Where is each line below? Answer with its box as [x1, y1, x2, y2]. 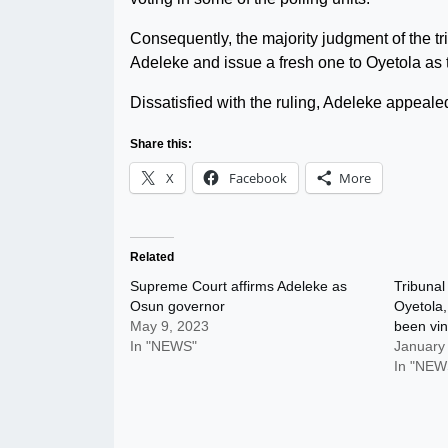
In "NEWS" [130, 338, 197, 354]
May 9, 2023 [130, 318, 209, 334]
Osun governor [130, 298, 225, 314]
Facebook [229, 169, 287, 187]
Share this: [130, 137, 192, 151]
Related [130, 250, 174, 264]
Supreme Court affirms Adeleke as [130, 278, 347, 294]
